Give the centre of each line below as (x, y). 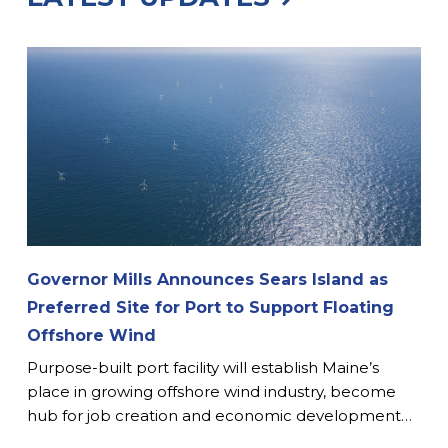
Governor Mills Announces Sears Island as (207, 279)
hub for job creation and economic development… (219, 415)
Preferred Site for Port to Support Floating (210, 307)
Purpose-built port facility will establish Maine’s (202, 367)
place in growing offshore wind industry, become (211, 391)
